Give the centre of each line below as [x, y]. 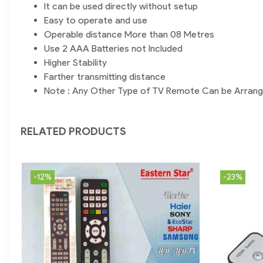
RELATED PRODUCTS [73, 132]
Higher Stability [75, 63]
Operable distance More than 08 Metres [129, 35]
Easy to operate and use [96, 21]
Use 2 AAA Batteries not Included [113, 49]
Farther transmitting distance [105, 77]
